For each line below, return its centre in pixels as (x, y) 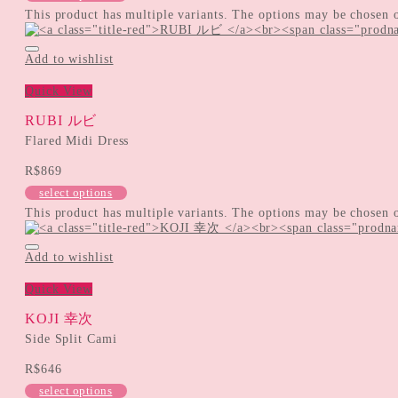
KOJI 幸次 (60, 318)
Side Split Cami (71, 338)
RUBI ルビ (61, 120)
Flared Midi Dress (77, 140)
